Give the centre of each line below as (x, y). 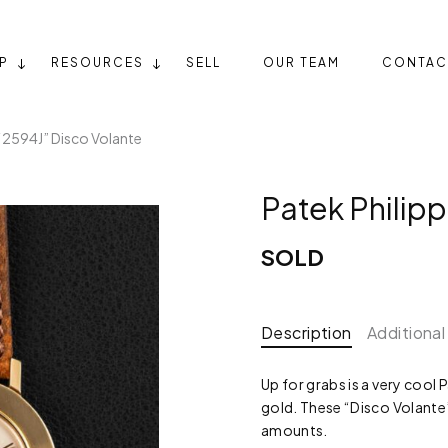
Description (306, 333)
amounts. (294, 430)
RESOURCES (97, 62)
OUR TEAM (301, 62)
